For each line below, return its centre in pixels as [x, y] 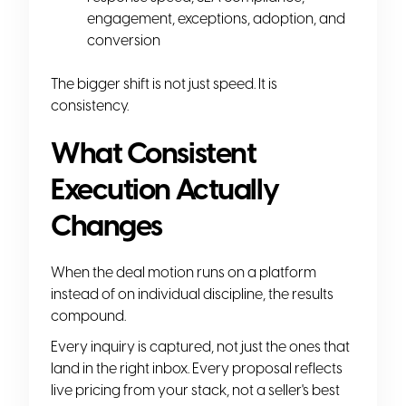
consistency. [90, 105]
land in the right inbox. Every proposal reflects [197, 368]
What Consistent [154, 153]
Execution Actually [165, 189]
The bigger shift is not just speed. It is [164, 83]
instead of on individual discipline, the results [192, 294]
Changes [106, 225]
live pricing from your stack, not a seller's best [195, 390]
